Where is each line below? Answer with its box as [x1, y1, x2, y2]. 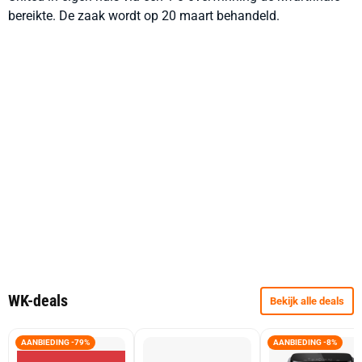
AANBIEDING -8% [273, 338, 337, 347]
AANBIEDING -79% [21, 338, 90, 347]
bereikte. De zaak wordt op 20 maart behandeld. [8, 8, 280, 23]
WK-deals [8, 291, 68, 310]
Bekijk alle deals [270, 295, 344, 307]
